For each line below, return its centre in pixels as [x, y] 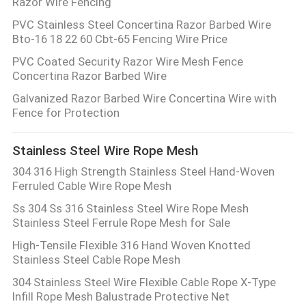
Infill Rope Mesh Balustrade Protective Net [121, 296]
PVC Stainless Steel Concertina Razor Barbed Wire [141, 24]
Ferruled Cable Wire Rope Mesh [92, 185]
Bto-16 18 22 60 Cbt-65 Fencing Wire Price [120, 39]
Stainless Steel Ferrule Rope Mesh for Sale [121, 222]
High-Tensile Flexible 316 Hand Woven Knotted [131, 245]
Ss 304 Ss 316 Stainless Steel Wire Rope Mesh [130, 208]
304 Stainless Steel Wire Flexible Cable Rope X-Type [144, 282]
